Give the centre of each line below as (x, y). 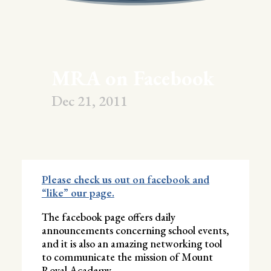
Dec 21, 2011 (90, 101)
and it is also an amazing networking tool (132, 243)
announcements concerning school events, (135, 230)
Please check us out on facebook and (125, 179)
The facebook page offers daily (108, 217)
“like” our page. (78, 192)
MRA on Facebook (133, 78)
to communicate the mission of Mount (127, 256)
